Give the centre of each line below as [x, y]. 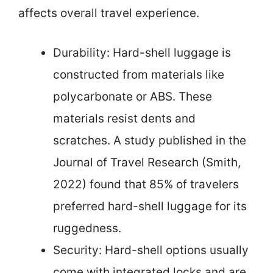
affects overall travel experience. [109, 13]
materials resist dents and [124, 118]
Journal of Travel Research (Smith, [147, 162]
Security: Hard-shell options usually [151, 250]
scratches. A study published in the [150, 140]
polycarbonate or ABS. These [133, 96]
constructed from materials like [139, 74]
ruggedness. [87, 228]
